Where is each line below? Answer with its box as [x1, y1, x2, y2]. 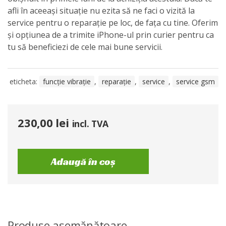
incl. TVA [72, 118, 108, 130]
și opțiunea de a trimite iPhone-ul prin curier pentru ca [8, 29, 214, 40]
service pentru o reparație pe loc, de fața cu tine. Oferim [8, 17, 218, 28]
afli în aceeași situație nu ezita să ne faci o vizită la [8, 5, 195, 16]
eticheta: [10, 77, 39, 86]
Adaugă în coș [51, 155, 116, 168]
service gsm [176, 77, 215, 86]
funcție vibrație [43, 77, 91, 86]
